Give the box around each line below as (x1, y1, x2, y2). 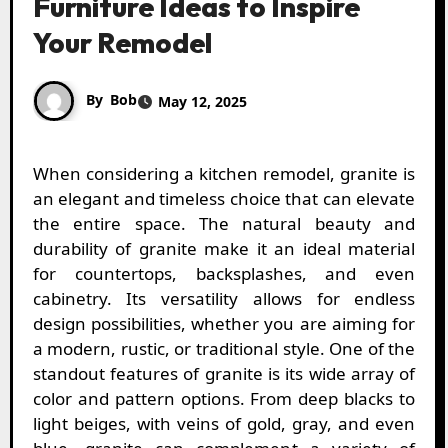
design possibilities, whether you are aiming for (32, 312, 416, 336)
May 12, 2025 (157, 91, 247, 111)
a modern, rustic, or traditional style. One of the (32, 337, 416, 361)
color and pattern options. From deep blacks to (32, 387, 416, 411)
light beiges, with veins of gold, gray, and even (32, 412, 416, 436)
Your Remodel (32, 25, 212, 61)
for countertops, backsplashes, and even (32, 262, 416, 286)
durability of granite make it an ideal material (32, 237, 416, 261)
